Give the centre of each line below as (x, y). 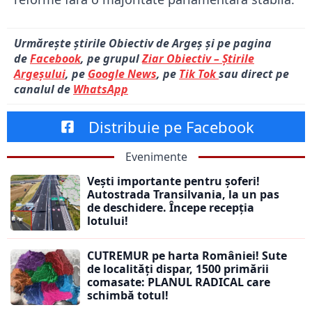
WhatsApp (101, 89)
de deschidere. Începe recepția (171, 208)
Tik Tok (199, 74)
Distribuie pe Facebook (171, 127)
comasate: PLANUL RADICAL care (179, 282)
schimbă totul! (128, 296)
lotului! (108, 221)
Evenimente (156, 157)
